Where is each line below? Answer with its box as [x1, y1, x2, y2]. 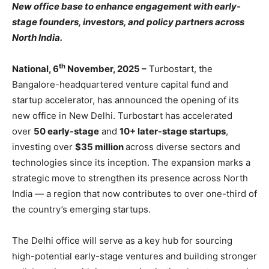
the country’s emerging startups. [12, 204, 151, 215]
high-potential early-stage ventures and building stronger [12, 250, 257, 262]
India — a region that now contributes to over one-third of [12, 188, 257, 199]
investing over [12, 141, 75, 153]
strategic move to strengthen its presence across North [12, 172, 248, 184]
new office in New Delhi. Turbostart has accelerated [12, 110, 232, 121]
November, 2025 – [65, 63, 147, 74]
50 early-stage [34, 125, 99, 137]
